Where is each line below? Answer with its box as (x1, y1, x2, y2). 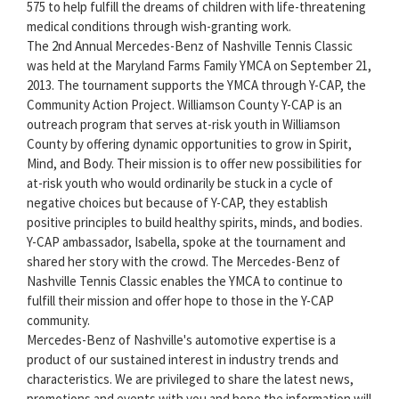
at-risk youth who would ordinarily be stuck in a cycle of (27, 175, 333, 192)
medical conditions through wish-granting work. (27, 18, 291, 36)
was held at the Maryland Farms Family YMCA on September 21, (27, 57, 371, 75)
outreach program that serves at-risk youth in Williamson (27, 116, 340, 134)
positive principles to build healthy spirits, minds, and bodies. (27, 214, 362, 232)
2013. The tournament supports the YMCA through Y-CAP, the (27, 77, 366, 94)
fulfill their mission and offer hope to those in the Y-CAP (27, 292, 334, 310)
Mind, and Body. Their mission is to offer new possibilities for (27, 155, 362, 173)
